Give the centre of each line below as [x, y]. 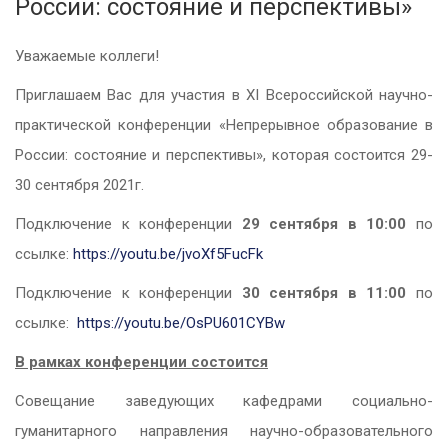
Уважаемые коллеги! [87, 56]
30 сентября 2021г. [79, 185]
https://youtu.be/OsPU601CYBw [181, 323]
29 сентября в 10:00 [324, 224]
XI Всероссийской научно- [340, 95]
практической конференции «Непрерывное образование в [224, 125]
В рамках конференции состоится [141, 362]
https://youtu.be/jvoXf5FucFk [168, 254]
